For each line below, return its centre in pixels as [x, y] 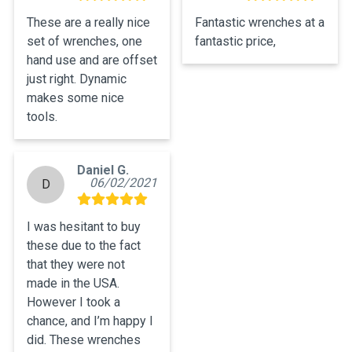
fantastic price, [235, 42]
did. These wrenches [84, 340]
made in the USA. [73, 284]
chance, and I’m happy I [90, 321]
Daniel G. [103, 170]
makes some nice [75, 98]
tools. [42, 117]
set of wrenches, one [84, 42]
